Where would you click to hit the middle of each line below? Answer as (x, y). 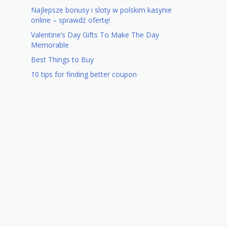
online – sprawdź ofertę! (70, 20)
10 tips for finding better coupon (84, 74)
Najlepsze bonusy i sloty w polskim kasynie (101, 10)
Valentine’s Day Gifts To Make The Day (95, 35)
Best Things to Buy (62, 60)
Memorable (50, 45)
